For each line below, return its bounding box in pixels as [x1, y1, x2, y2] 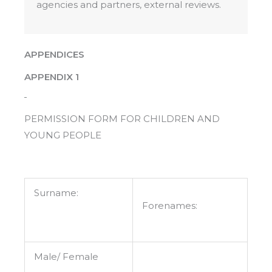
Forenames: [142, 200, 197, 212]
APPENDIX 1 [24, 71, 79, 83]
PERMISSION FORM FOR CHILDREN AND [24, 113, 220, 125]
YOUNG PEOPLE [24, 129, 101, 141]
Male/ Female [34, 251, 98, 263]
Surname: [34, 187, 78, 199]
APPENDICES [24, 48, 84, 60]
